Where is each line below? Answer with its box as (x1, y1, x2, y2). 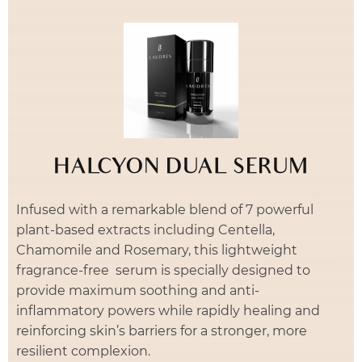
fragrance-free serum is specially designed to (16, 262, 310, 278)
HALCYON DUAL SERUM (53, 155, 309, 182)
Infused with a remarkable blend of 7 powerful (16, 201, 314, 217)
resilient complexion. (16, 343, 150, 359)
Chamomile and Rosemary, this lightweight (16, 242, 297, 258)
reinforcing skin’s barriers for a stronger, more (16, 322, 307, 339)
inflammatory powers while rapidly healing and (16, 302, 320, 318)
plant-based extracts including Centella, (16, 221, 275, 238)
